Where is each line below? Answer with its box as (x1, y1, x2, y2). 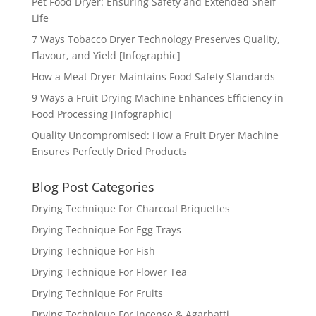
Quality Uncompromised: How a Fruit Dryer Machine (31, 128, 279, 142)
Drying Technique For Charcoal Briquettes (31, 202, 230, 216)
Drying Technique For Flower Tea (31, 265, 187, 279)
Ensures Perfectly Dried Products (31, 145, 187, 159)
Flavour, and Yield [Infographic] (31, 49, 181, 63)
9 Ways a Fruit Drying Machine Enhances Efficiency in (31, 91, 284, 105)
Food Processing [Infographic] (31, 107, 172, 121)
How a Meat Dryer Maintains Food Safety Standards (31, 70, 275, 84)
